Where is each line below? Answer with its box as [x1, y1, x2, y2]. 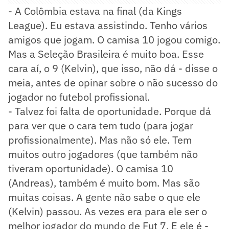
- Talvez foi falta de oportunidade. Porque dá [8, 104, 211, 118]
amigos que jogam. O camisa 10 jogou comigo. [8, 32, 220, 47]
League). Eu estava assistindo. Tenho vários [8, 18, 208, 32]
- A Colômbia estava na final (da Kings [8, 4, 182, 18]
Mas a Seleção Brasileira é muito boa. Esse [8, 47, 204, 61]
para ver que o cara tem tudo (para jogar [8, 118, 193, 132]
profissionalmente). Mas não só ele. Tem [8, 132, 192, 147]
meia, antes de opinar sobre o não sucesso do [8, 75, 218, 89]
